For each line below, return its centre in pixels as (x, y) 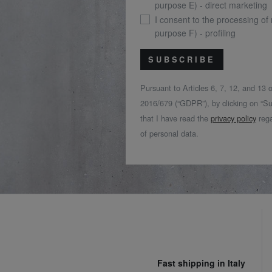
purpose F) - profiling (195, 33)
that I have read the (175, 118)
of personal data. (169, 134)
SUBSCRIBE (182, 60)
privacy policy (233, 118)
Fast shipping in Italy (202, 263)
